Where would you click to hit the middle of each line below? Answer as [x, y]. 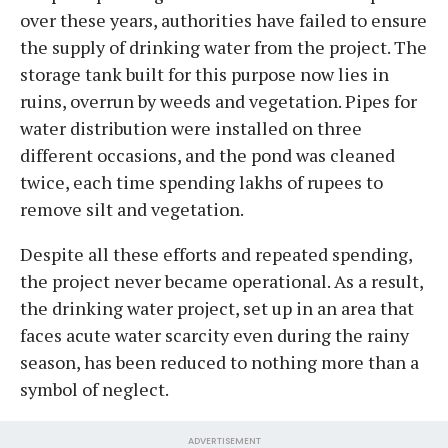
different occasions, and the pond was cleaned [207, 154]
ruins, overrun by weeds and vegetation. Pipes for [218, 100]
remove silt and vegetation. [132, 208]
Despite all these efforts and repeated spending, [216, 253]
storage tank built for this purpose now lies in [204, 73]
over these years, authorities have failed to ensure [223, 19]
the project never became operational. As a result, [221, 280]
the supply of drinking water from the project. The [223, 46]
